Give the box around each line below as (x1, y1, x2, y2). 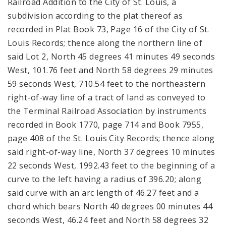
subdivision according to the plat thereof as (8, 10, 183, 21)
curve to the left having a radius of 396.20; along (8, 173, 202, 185)
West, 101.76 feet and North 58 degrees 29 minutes (8, 64, 213, 76)
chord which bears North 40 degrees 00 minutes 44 (8, 200, 213, 212)
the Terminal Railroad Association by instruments (8, 105, 207, 117)
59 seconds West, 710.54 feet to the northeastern (8, 78, 206, 89)
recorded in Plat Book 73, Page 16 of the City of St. (8, 23, 209, 35)
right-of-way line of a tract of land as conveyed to (8, 91, 206, 103)
